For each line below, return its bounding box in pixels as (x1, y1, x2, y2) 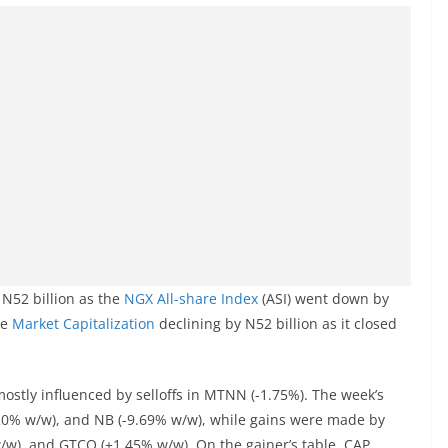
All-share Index (157, 289, 258, 308)
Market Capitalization (12, 314, 155, 333)
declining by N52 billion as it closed (155, 314, 397, 333)
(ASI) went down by (258, 289, 389, 308)
